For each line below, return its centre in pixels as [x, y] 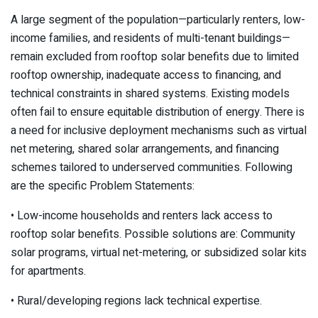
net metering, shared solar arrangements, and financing [145, 149]
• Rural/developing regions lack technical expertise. [136, 301]
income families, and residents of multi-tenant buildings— [150, 38]
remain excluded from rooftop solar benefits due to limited [155, 56]
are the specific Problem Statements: [103, 186]
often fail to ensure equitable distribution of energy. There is [158, 112]
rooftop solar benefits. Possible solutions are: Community [153, 234]
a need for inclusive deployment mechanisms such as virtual [159, 130]
